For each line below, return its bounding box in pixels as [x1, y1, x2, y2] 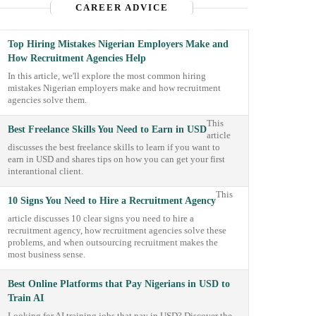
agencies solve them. [8, 95, 87, 105]
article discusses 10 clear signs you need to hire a [8, 214, 195, 224]
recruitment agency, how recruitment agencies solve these [8, 226, 227, 236]
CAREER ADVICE [75, 2, 169, 13]
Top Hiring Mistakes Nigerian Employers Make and [8, 39, 229, 49]
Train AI [8, 293, 44, 303]
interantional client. [8, 166, 84, 176]
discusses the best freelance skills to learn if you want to [8, 142, 221, 152]
